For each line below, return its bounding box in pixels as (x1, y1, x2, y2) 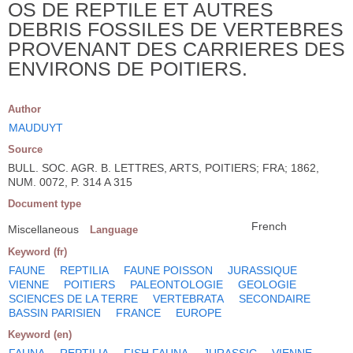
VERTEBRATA (153, 292, 224, 305)
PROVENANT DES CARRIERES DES (8, 37, 345, 60)
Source (8, 143, 43, 155)
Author (8, 102, 41, 115)
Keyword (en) (8, 328, 72, 340)
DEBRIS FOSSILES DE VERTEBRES (8, 17, 344, 40)
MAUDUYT (9, 121, 63, 134)
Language (90, 223, 138, 236)
